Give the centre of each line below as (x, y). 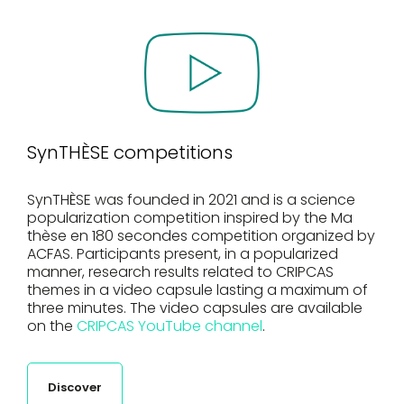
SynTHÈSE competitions (130, 152)
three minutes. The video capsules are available (195, 308)
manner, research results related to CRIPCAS (180, 272)
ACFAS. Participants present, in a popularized (183, 254)
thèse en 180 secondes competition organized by (201, 236)
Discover (75, 387)
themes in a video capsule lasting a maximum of (197, 290)
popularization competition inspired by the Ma (190, 218)
